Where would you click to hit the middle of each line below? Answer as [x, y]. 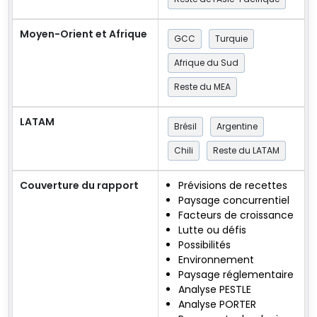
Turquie [231, 38]
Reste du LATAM [246, 150]
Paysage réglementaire [236, 274]
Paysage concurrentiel [234, 200]
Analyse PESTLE [215, 289]
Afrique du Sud [206, 62]
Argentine [237, 126]
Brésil [185, 126]
